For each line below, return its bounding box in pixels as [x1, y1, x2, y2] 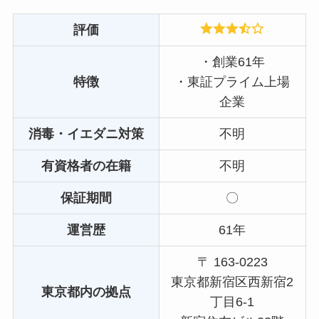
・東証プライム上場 [174, 74, 291, 89]
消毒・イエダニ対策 [28, 126, 144, 141]
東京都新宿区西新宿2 [171, 274, 294, 289]
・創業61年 [199, 54, 266, 69]
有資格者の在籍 [41, 158, 131, 173]
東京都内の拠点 [41, 284, 131, 299]
